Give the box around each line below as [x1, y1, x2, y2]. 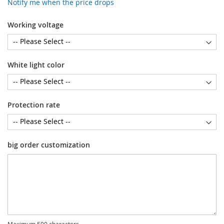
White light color [7, 59, 64, 69]
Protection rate [7, 99, 60, 109]
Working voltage [7, 19, 63, 29]
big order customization [7, 139, 90, 149]
